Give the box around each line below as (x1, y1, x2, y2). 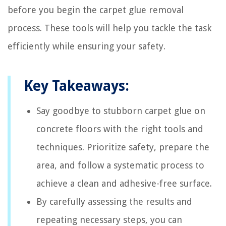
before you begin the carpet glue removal (8, 4, 184, 15)
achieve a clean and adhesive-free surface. (36, 178, 212, 189)
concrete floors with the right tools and (36, 123, 203, 134)
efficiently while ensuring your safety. (8, 40, 165, 51)
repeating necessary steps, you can (36, 214, 182, 225)
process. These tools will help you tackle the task (8, 22, 211, 33)
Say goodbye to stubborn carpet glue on (36, 105, 205, 116)
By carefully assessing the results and (36, 196, 192, 207)
